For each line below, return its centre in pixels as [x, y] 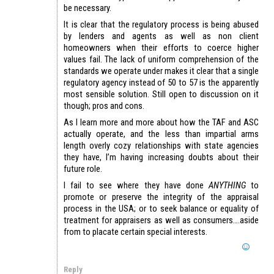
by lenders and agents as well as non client [161, 36]
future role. [83, 169]
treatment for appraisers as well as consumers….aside [161, 220]
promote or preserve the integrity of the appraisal [161, 197]
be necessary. [87, 8]
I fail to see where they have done [136, 186]
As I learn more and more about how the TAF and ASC [161, 123]
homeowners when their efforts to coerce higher [161, 48]
